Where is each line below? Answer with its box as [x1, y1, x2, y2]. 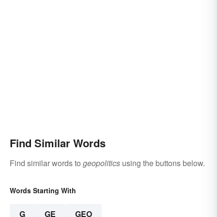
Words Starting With [10, 186, 76, 196]
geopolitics [83, 157, 120, 169]
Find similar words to [10, 157, 83, 169]
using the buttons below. [120, 157, 205, 169]
